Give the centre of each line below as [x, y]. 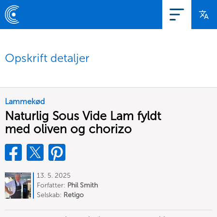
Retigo [74, 195]
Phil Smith [83, 185]
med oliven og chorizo [68, 129]
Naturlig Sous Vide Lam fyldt [83, 116]
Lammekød [25, 101]
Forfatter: [52, 185]
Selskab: [50, 195]
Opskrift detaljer [47, 58]
